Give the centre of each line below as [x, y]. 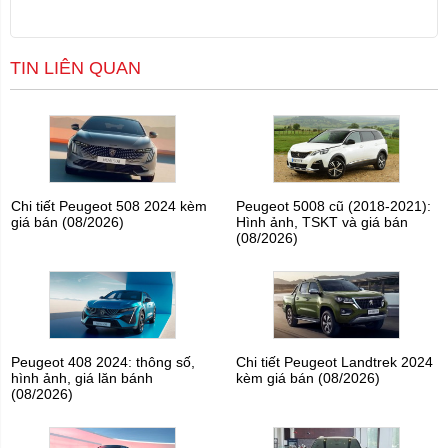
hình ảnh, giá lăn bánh [82, 378]
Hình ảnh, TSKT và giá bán [321, 222]
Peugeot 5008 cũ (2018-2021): [333, 206]
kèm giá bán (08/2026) [307, 378]
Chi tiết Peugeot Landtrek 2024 [334, 362]
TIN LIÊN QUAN [75, 67]
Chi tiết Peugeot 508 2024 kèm [109, 206]
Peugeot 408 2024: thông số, [103, 362]
